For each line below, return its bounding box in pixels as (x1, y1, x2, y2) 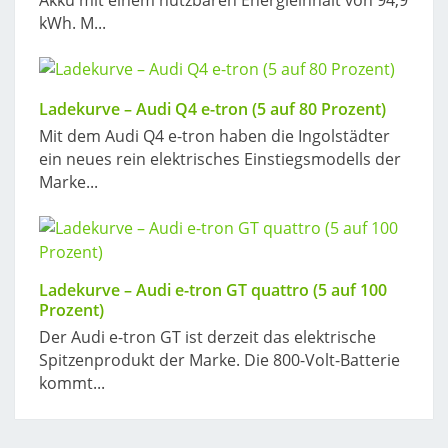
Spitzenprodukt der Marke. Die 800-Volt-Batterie (39, 349, 400, 371)
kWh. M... (39, 12, 106, 34)
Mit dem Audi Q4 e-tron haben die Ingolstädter (39, 125, 390, 147)
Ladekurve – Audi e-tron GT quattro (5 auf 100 (39, 279, 387, 301)
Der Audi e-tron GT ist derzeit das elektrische (39, 326, 376, 348)
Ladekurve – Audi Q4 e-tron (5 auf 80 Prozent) (39, 98, 386, 120)
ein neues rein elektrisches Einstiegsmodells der (39, 148, 401, 170)
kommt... (39, 372, 105, 394)
